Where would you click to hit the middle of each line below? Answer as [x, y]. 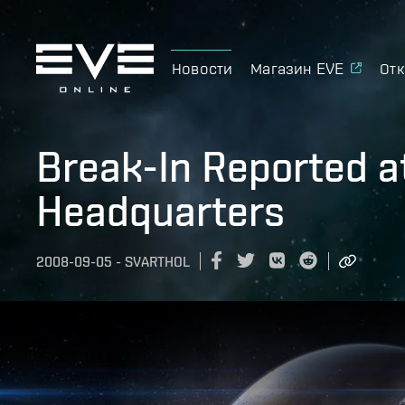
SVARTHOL [157, 262]
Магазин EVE [297, 68]
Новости [202, 68]
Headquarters [160, 211]
